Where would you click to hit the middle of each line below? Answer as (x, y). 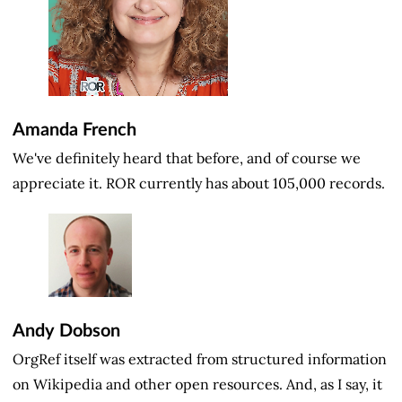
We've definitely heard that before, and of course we (187, 157)
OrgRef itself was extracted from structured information (200, 358)
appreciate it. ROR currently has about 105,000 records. (199, 183)
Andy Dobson (66, 332)
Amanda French (74, 131)
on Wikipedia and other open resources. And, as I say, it (197, 384)
